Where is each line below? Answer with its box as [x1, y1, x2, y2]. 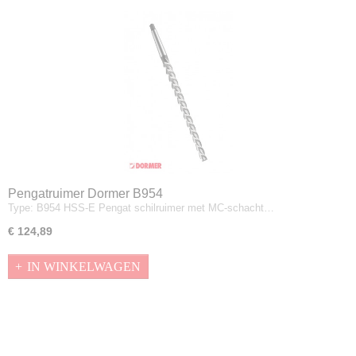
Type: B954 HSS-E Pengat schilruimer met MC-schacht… [8, 202, 274, 214]
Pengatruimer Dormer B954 [8, 187, 163, 200]
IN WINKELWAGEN [27, 259, 141, 273]
